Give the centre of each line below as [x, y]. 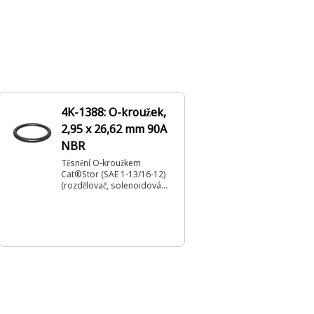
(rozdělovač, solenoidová [111, 185]
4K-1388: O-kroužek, [114, 112]
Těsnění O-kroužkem [101, 163]
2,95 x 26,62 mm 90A [114, 129]
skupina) [78, 197]
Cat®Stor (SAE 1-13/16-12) [113, 174]
